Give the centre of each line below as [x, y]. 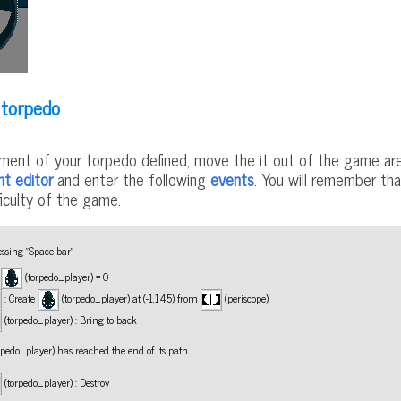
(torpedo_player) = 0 [66, 276]
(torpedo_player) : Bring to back [70, 319]
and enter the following [132, 179]
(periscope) [246, 298]
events [232, 179]
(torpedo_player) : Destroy [56, 382]
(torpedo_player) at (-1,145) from [130, 298]
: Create [20, 298]
